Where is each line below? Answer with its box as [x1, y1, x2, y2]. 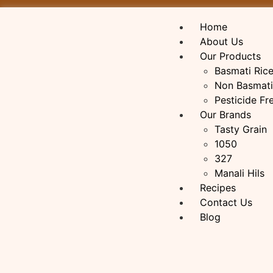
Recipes [200, 182, 236, 194]
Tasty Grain [214, 123, 267, 136]
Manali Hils [214, 167, 264, 180]
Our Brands [200, 108, 251, 121]
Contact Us [200, 196, 252, 209]
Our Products [200, 50, 261, 63]
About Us [200, 35, 243, 48]
